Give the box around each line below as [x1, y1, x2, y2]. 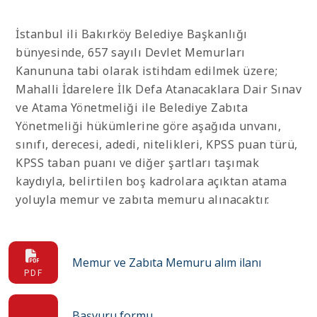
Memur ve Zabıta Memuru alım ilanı [72, 255, 261, 270]
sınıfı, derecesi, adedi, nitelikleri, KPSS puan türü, [16, 137, 298, 152]
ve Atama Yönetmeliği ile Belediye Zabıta [16, 100, 248, 115]
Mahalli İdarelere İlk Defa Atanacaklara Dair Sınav [16, 81, 301, 97]
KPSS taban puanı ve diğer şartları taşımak [16, 155, 259, 171]
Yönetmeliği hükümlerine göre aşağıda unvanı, [16, 118, 281, 134]
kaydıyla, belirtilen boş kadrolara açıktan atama [16, 173, 287, 189]
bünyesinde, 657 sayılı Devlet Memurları [16, 45, 246, 60]
